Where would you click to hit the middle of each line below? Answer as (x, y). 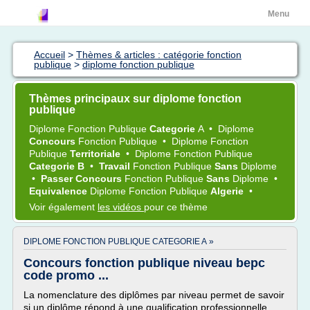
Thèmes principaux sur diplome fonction (135, 99)
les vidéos (121, 207)
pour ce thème (176, 207)
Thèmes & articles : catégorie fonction (159, 55)
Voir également (63, 207)
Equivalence (60, 191)
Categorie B (58, 166)
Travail (116, 166)
